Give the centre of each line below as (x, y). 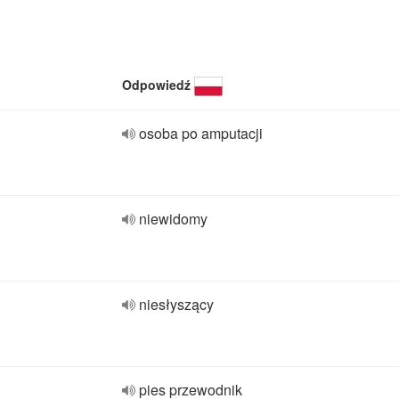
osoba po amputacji (201, 133)
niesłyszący (176, 304)
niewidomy (173, 219)
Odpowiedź (156, 85)
